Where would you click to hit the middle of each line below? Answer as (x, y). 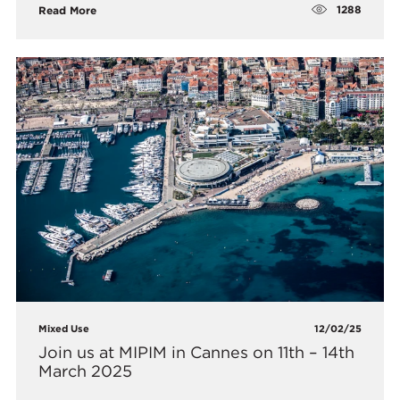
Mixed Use (64, 329)
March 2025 (86, 371)
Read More (68, 10)
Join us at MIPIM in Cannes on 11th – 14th (197, 353)
